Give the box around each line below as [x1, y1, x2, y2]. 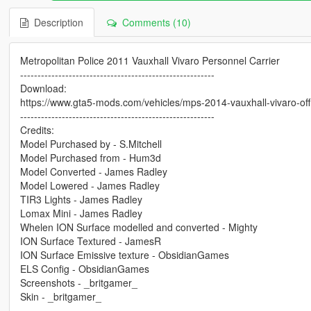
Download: [19, 81, 67, 95]
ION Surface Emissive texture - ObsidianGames [19, 247, 229, 262]
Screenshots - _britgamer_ [19, 275, 137, 289]
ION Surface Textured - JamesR [19, 233, 161, 248]
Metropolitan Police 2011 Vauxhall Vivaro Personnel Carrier [19, 53, 280, 67]
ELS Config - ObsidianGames [19, 261, 149, 276]
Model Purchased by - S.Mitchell [19, 136, 162, 151]
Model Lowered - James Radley [19, 178, 160, 192]
